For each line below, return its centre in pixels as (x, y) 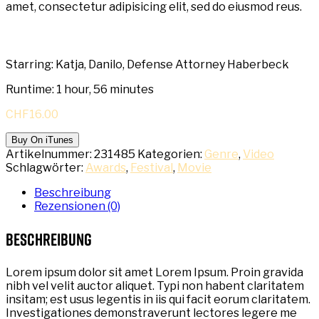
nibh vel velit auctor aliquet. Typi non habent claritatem (155, 286)
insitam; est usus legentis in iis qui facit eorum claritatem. (158, 299)
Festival (152, 167)
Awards (106, 167)
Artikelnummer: (50, 154)
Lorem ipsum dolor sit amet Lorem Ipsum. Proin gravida (155, 272)
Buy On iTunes (42, 140)
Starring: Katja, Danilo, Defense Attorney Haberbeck (147, 64)
